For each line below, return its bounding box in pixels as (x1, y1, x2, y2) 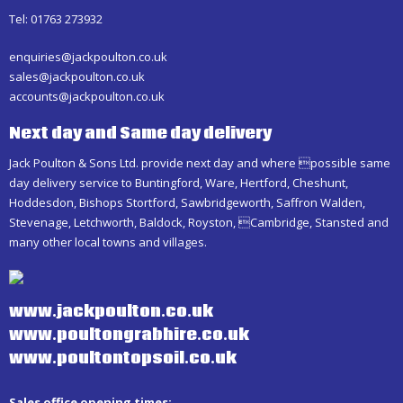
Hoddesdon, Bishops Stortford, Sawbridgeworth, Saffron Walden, (9, 193, 365, 210)
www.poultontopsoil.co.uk (9, 347, 237, 369)
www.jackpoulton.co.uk (9, 300, 213, 322)
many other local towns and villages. (9, 233, 207, 250)
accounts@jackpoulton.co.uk (9, 87, 165, 104)
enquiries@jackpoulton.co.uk (9, 48, 167, 65)
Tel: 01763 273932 (9, 10, 103, 27)
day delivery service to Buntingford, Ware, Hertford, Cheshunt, (9, 174, 348, 191)
